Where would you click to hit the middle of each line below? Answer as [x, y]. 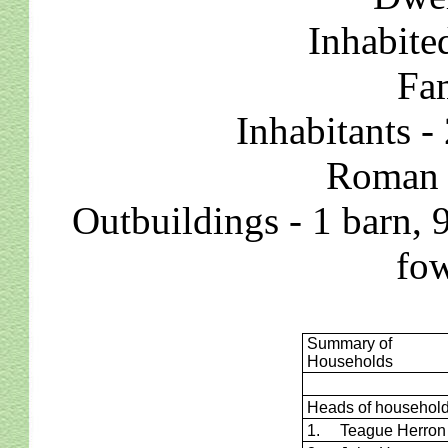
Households [349, 361]
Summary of [349, 343]
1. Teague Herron [376, 430]
